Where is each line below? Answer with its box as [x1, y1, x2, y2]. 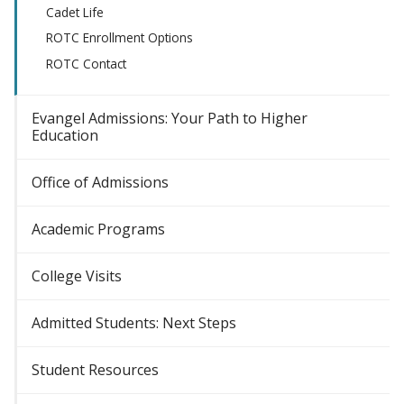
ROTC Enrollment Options [46, 29, 193, 47]
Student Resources [32, 360, 159, 381]
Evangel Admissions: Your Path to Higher [32, 108, 308, 129]
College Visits [32, 266, 122, 287]
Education [32, 125, 98, 146]
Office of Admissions [32, 172, 169, 193]
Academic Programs [32, 219, 165, 240]
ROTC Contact [46, 54, 126, 72]
